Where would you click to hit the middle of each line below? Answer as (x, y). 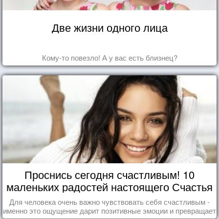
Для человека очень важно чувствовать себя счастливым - (109, 201)
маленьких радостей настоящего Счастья (109, 186)
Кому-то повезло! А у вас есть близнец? (109, 57)
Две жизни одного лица (109, 27)
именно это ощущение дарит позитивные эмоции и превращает (109, 210)
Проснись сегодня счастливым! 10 (109, 174)
